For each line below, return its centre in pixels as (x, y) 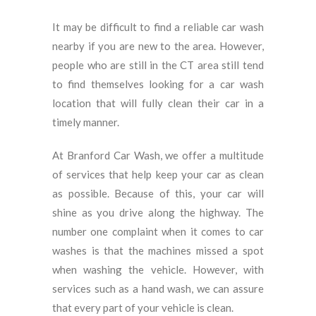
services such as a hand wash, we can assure (158, 288)
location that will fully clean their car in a (158, 103)
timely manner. (86, 122)
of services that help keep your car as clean (158, 174)
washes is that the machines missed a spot (158, 250)
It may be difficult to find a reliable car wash (158, 27)
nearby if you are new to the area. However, (158, 46)
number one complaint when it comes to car (158, 231)
